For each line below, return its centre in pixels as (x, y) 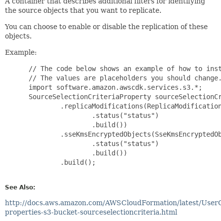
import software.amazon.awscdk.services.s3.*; (113, 87)
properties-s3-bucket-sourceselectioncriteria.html (91, 212)
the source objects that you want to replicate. (83, 10)
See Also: (20, 187)
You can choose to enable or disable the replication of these (106, 26)
